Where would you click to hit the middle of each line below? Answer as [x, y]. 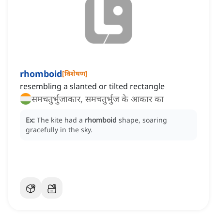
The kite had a [61, 120]
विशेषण [75, 74]
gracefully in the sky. [59, 130]
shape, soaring [143, 120]
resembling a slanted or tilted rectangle [92, 86]
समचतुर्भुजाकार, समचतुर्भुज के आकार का [98, 99]
